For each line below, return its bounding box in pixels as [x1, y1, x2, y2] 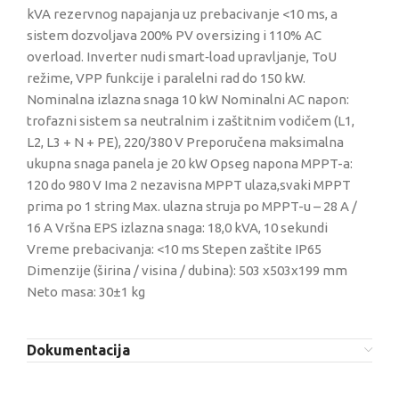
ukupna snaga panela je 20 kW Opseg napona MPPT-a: [27, 156, 353, 171]
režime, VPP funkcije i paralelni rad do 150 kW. [27, 70, 305, 85]
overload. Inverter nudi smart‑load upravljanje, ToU [27, 49, 337, 64]
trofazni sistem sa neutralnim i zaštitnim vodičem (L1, [27, 113, 354, 128]
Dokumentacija [27, 342, 130, 358]
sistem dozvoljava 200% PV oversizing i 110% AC [27, 28, 322, 43]
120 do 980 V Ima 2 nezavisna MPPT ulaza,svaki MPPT [27, 177, 351, 192]
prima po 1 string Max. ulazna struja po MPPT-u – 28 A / [27, 199, 357, 214]
